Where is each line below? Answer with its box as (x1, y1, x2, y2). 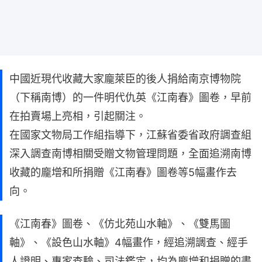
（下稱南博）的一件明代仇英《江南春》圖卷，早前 (9, 91, 251, 104)
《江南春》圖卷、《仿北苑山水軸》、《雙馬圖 (9, 217, 230, 230)
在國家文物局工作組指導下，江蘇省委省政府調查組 (9, 128, 251, 141)
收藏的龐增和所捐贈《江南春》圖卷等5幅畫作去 (9, 166, 237, 178)
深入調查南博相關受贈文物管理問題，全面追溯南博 (9, 147, 251, 160)
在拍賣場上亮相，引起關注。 (9, 109, 146, 122)
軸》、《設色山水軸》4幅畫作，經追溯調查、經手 (9, 236, 248, 249)
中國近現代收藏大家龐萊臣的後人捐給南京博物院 (9, 72, 241, 85)
